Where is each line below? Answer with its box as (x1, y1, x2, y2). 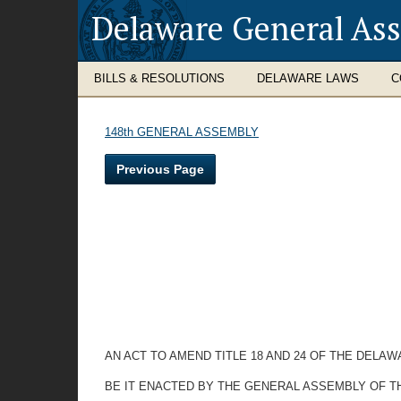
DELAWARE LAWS (257, 72, 359, 85)
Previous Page (116, 162, 204, 176)
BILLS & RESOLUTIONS (94, 72, 225, 85)
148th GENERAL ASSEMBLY (105, 125, 259, 139)
